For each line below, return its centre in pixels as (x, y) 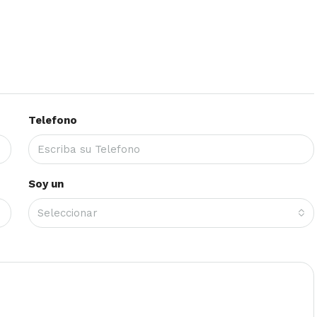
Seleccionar (67, 213)
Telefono (52, 120)
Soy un (46, 184)
